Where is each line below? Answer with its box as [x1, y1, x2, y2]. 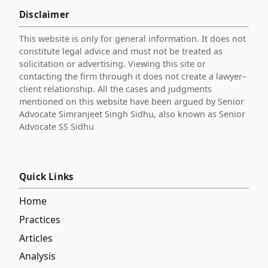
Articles [19, 231, 53, 245]
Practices [19, 212, 60, 226]
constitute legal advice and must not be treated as [19, 45, 223, 57]
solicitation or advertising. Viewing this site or [19, 57, 206, 69]
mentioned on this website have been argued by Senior [19, 95, 244, 107]
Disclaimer [19, 8, 69, 21]
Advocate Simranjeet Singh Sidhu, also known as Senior [19, 108, 245, 120]
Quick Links [19, 170, 74, 182]
